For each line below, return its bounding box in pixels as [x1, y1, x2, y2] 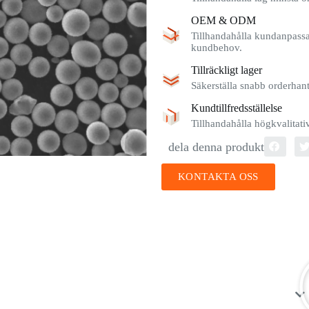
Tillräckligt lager [191, 64, 262, 76]
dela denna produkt [168, 139, 264, 154]
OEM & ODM [191, 14, 256, 26]
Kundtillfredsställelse [191, 102, 282, 114]
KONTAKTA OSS [178, 171, 259, 183]
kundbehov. [191, 42, 242, 53]
